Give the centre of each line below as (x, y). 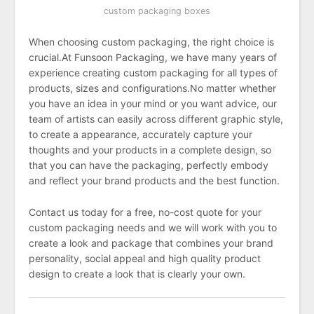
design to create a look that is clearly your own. (137, 273)
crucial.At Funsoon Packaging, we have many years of (153, 57)
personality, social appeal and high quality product (145, 258)
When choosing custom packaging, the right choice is (151, 42)
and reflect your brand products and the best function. (154, 181)
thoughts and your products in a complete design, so (150, 150)
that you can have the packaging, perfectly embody (149, 165)
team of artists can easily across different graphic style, (156, 119)
